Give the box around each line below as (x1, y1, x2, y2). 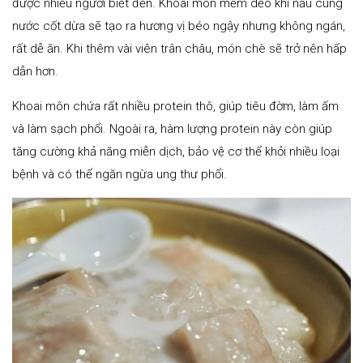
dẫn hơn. (12, 64, 58, 79)
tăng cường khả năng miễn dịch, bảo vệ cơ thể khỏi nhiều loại (12, 144, 340, 160)
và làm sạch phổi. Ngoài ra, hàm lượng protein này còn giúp (12, 122, 332, 137)
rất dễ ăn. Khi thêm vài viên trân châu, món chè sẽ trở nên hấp (12, 41, 347, 57)
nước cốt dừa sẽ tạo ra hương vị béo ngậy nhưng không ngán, (12, 19, 345, 34)
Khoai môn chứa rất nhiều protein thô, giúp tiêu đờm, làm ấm (12, 99, 339, 114)
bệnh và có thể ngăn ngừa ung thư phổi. (12, 167, 227, 182)
